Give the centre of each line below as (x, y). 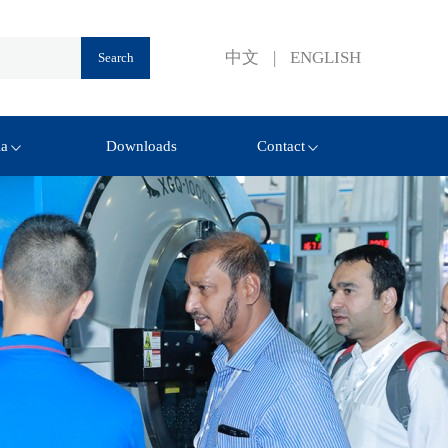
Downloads (142, 146)
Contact (281, 146)
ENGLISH (325, 57)
